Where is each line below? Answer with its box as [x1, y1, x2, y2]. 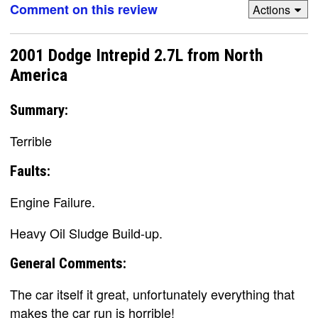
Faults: [10, 162, 50, 180]
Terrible [10, 131, 52, 150]
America [10, 65, 67, 86]
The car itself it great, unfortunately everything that [10, 284, 295, 303]
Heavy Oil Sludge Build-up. [10, 223, 163, 242]
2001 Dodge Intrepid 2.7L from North [10, 45, 263, 66]
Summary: [10, 101, 68, 119]
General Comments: [10, 254, 126, 272]
